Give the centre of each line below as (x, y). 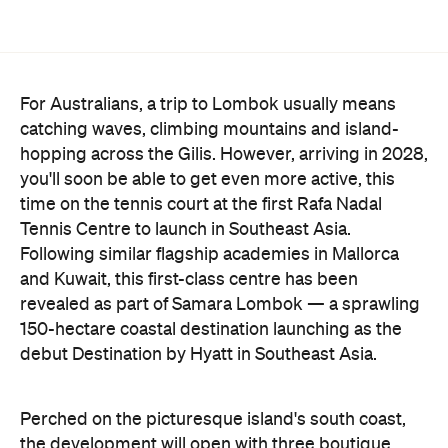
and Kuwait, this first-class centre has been (189, 279)
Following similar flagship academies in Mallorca (209, 254)
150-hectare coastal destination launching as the (211, 329)
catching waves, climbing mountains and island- (209, 129)
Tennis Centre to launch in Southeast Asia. (185, 229)
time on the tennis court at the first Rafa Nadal (201, 204)
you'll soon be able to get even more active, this (207, 179)
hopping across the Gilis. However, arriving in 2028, (224, 154)
